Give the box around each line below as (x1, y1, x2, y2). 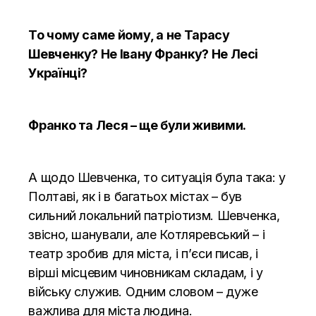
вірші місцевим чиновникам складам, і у (28, 265, 263, 280)
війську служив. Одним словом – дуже (28, 284, 258, 299)
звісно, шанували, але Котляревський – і (28, 226, 265, 242)
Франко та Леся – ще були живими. (28, 117, 246, 133)
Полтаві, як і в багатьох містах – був (28, 188, 242, 204)
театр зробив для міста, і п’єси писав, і (28, 245, 258, 261)
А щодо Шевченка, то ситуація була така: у (28, 169, 286, 185)
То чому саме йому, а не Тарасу (28, 27, 230, 42)
